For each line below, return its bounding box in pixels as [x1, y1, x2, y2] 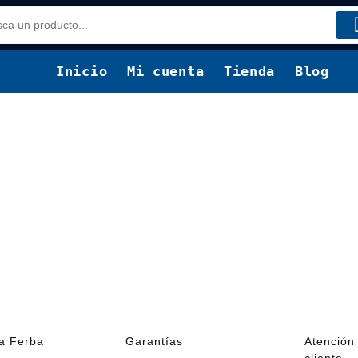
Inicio [56, 62, 108, 79]
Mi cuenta [126, 62, 205, 79]
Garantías [125, 335, 184, 348]
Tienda [223, 62, 276, 79]
